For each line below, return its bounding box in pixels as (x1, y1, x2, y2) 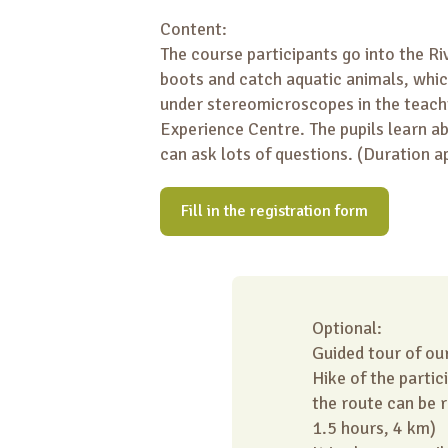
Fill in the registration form (181, 200, 368, 221)
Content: (160, 17, 227, 40)
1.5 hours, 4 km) (312, 416, 436, 439)
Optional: (312, 316, 382, 339)
